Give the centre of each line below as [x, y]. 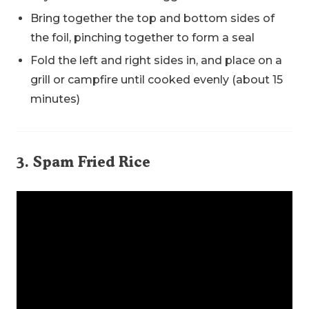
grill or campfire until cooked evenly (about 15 [157, 79]
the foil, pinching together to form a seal [142, 37]
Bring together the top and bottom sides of [152, 18]
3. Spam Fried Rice [83, 161]
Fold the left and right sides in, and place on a [156, 60]
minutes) [55, 99]
